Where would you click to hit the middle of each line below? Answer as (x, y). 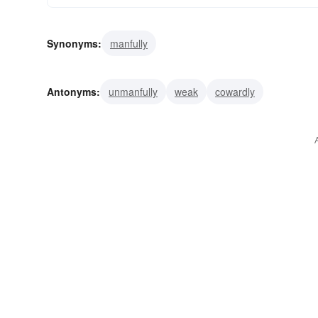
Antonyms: (73, 92)
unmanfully (133, 92)
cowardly (235, 92)
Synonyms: (74, 44)
